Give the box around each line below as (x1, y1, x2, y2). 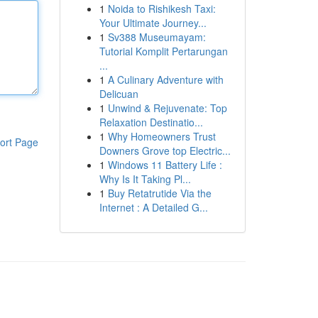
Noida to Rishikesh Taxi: (107, 1, 216, 16)
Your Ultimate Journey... (99, 16, 207, 30)
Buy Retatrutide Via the (107, 186, 212, 200)
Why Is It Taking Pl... (99, 172, 191, 186)
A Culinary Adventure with (107, 72, 224, 87)
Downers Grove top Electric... (99, 143, 231, 158)
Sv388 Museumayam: (107, 30, 206, 44)
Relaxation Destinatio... (99, 115, 203, 129)
